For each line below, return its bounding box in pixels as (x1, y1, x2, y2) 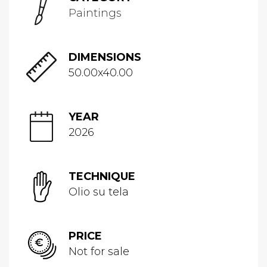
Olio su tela (69, 185, 129, 199)
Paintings (69, 7, 122, 20)
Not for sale (69, 245, 129, 259)
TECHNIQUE (69, 170, 135, 184)
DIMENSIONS (69, 51, 141, 64)
